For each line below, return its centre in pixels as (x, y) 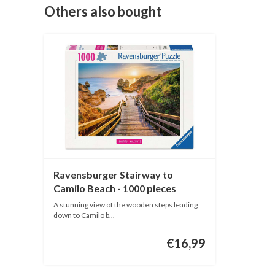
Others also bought (103, 11)
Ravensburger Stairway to (113, 175)
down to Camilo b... (84, 215)
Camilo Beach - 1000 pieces (115, 188)
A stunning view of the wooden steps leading (126, 205)
